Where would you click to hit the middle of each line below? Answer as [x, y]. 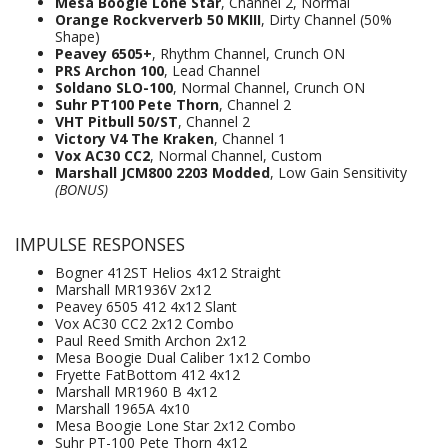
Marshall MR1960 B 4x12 [136, 391]
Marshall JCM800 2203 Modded [162, 172]
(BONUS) [81, 189]
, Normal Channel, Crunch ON [269, 87]
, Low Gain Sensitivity [338, 172]
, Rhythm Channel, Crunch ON [248, 53]
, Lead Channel [212, 70]
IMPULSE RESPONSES [100, 244]
